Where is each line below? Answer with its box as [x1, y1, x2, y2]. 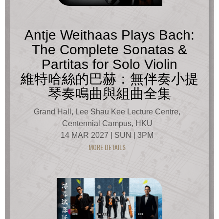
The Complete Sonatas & [32, 42, 187, 57]
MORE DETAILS [88, 141, 126, 152]
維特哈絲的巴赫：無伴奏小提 [21, 71, 198, 87]
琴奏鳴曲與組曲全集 [48, 86, 171, 101]
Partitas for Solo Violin [42, 56, 177, 72]
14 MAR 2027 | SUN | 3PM [61, 131, 153, 139]
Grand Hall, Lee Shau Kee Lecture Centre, [34, 107, 180, 116]
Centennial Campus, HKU [62, 119, 153, 128]
